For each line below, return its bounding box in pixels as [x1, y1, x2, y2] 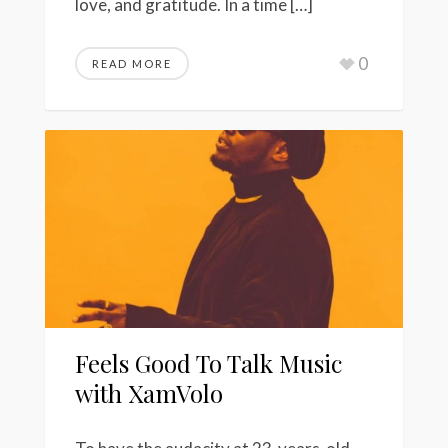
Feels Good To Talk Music [75, 347, 342, 380]
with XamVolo [75, 377, 223, 410]
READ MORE [92, 56, 172, 70]
